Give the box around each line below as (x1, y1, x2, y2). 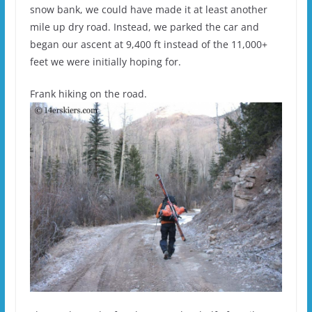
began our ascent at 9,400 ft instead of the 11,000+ (29, 37, 267, 51)
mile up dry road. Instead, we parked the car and (29, 19, 259, 33)
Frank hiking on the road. (29, 86, 147, 100)
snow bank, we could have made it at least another (29, 2, 267, 16)
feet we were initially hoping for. (29, 54, 181, 68)
